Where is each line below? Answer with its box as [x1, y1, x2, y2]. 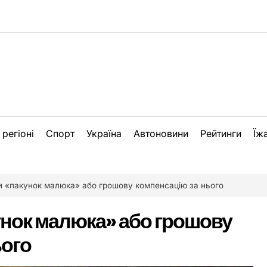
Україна [86, 128, 122, 139]
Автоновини [133, 128, 188, 139]
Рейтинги [200, 128, 241, 139]
